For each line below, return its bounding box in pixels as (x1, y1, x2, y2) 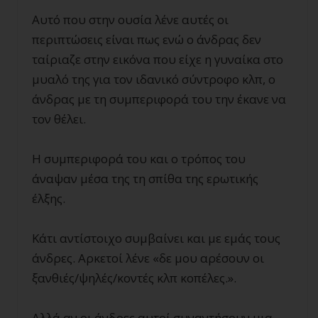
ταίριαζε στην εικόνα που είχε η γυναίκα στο (32, 51, 283, 67)
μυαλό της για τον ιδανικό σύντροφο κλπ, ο (32, 71, 275, 87)
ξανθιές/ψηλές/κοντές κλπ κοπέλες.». (32, 270, 236, 286)
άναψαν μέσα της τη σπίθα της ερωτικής (32, 170, 258, 187)
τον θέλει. (32, 111, 86, 127)
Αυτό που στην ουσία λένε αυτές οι (32, 11, 229, 28)
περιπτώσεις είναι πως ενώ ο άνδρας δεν (32, 31, 261, 48)
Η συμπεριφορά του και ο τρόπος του (32, 150, 246, 167)
